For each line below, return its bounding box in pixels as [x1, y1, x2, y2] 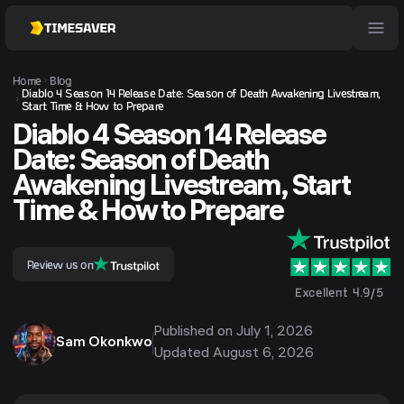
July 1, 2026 [236, 325, 313, 341]
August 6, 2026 [213, 346, 314, 363]
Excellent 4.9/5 [295, 284, 383, 300]
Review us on [27, 256, 94, 271]
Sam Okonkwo [56, 335, 152, 352]
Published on [153, 325, 236, 341]
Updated [153, 346, 213, 363]
